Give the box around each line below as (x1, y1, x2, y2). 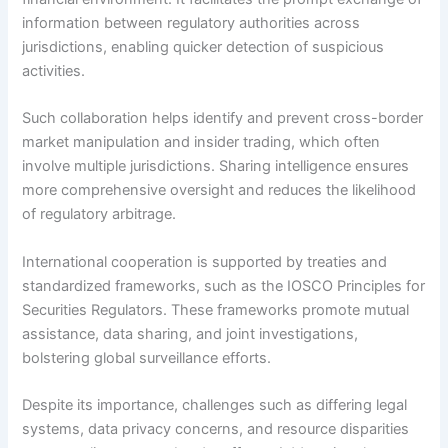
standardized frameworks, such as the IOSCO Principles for (22, 276, 426, 295)
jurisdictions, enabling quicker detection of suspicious (22, 37, 385, 56)
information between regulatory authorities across (22, 13, 361, 32)
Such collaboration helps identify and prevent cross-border (22, 109, 424, 128)
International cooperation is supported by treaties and (22, 252, 388, 271)
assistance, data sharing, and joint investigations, (22, 324, 359, 343)
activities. (22, 61, 86, 80)
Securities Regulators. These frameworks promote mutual (22, 300, 410, 319)
